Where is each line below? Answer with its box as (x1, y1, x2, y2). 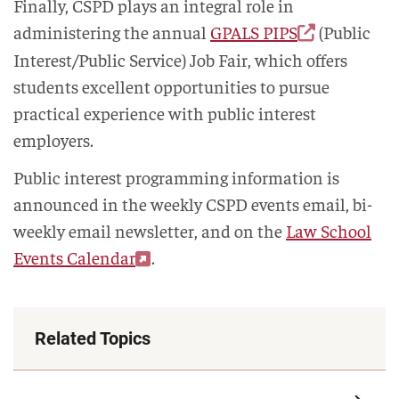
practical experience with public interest (13, 102, 316, 125)
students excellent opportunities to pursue (13, 75, 330, 98)
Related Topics (35, 328, 151, 350)
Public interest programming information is (13, 166, 339, 189)
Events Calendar (13, 246, 135, 269)
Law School (286, 219, 371, 242)
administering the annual (13, 20, 210, 44)
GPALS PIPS (210, 20, 297, 44)
